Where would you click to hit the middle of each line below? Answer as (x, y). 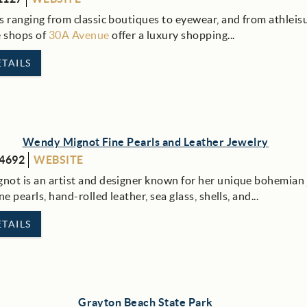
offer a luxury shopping (169, 35)
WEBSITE (59, 159)
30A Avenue (79, 35)
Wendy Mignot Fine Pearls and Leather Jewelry (145, 142)
